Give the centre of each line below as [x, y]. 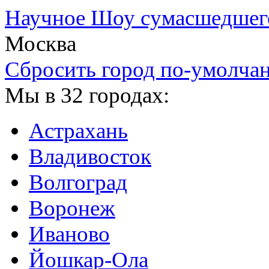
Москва [41, 44]
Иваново [69, 234]
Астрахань [78, 131]
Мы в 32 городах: [87, 95]
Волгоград [78, 182]
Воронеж [72, 208]
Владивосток [90, 156]
